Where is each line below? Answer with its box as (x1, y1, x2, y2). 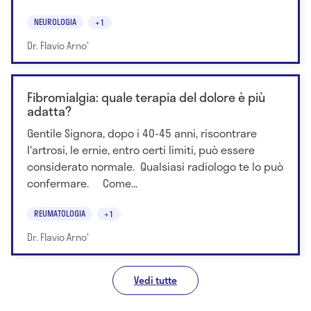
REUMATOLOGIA (34, 206, 85, 219)
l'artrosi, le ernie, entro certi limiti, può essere (27, 141, 255, 159)
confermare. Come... (27, 174, 137, 192)
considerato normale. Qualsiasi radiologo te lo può (27, 158, 283, 176)
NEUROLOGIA (34, 15, 76, 28)
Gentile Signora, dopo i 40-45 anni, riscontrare (27, 124, 257, 142)
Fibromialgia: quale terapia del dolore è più (27, 87, 265, 108)
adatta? (27, 101, 72, 121)
